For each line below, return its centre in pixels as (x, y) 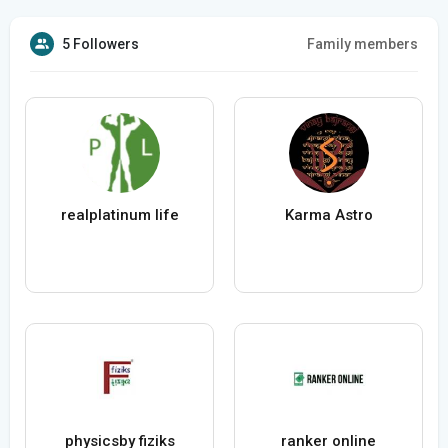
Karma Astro (328, 215)
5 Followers (100, 44)
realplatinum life (119, 215)
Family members (362, 44)
